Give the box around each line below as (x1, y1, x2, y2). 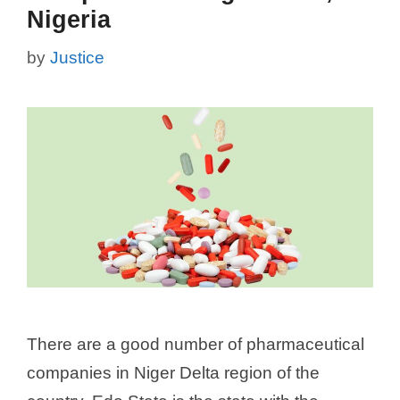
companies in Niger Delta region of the (27, 362, 320, 382)
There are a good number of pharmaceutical (27, 334, 364, 354)
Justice (50, 47, 104, 67)
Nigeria (27, 6, 111, 33)
